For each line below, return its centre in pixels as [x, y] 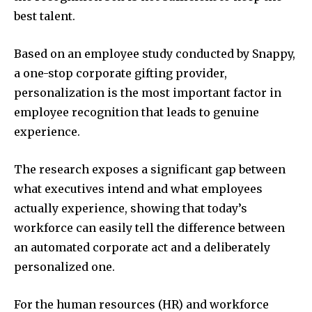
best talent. [45, 16]
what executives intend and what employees [138, 189]
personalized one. [64, 267]
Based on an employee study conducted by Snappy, [155, 54]
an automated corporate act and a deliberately [142, 248]
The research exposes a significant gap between [150, 170]
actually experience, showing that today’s [131, 209]
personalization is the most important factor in [148, 93]
